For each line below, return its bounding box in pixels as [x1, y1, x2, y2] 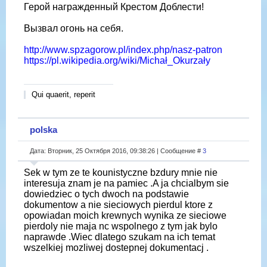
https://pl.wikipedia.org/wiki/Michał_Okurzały [24, 55, 210, 66]
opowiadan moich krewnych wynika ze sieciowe [24, 210, 226, 221]
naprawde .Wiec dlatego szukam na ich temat [24, 231, 215, 242]
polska [30, 124, 57, 135]
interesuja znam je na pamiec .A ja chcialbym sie [24, 178, 229, 188]
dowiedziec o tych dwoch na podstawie [24, 188, 189, 199]
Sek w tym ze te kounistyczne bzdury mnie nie [24, 167, 218, 178]
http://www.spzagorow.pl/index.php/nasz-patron [24, 45, 222, 55]
